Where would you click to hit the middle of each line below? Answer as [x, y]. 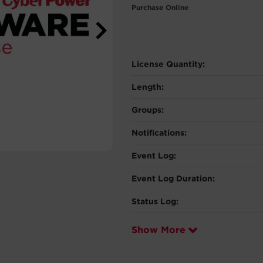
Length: [148, 87]
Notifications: [159, 133]
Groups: [148, 110]
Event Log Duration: [173, 178]
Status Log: [155, 201]
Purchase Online [160, 7]
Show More [159, 230]
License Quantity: [168, 64]
